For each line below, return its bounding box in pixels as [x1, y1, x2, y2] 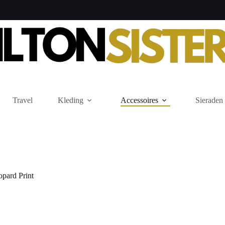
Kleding [57, 96, 83, 104]
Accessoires [120, 96, 158, 104]
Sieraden [195, 96, 223, 104]
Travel [12, 96, 33, 104]
